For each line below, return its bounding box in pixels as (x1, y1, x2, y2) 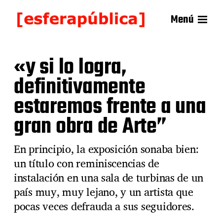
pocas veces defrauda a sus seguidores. (14, 197, 194, 215)
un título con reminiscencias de (14, 154, 159, 172)
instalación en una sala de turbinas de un (14, 168, 204, 186)
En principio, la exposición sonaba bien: (14, 140, 199, 158)
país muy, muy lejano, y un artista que (14, 183, 193, 201)
